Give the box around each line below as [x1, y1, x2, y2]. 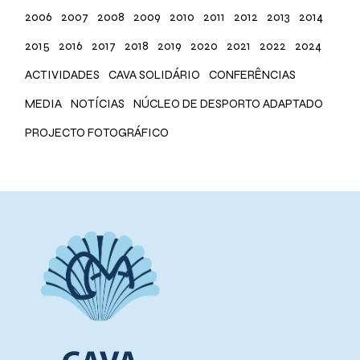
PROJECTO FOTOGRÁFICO [25, 125, 170, 140]
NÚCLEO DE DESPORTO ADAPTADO [133, 96, 324, 111]
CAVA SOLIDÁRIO [108, 67, 201, 82]
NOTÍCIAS [71, 96, 125, 111]
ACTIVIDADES [25, 67, 100, 82]
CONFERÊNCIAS [209, 67, 297, 82]
